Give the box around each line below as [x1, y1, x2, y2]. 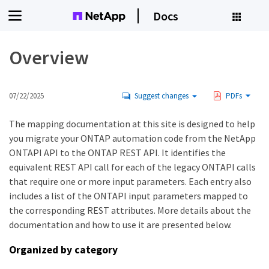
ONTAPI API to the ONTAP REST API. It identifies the [9, 147, 226, 159]
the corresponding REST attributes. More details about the [9, 204, 251, 216]
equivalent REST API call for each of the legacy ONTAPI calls [9, 161, 256, 173]
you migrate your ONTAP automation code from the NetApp [9, 132, 256, 144]
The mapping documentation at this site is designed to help [9, 118, 255, 130]
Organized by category [9, 243, 118, 256]
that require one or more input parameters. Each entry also [9, 175, 252, 187]
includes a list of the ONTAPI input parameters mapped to [9, 190, 248, 202]
